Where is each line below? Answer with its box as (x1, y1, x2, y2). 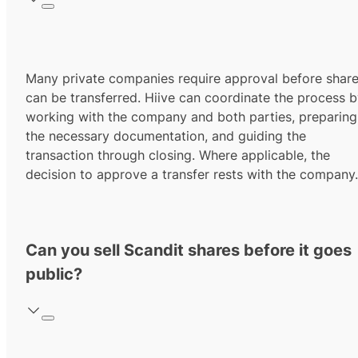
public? (26, 265, 82, 284)
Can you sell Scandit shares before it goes (26, 241, 352, 261)
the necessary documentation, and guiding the (26, 128, 306, 145)
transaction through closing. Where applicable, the (26, 147, 330, 164)
